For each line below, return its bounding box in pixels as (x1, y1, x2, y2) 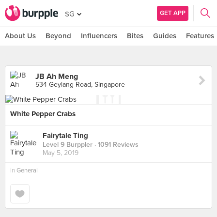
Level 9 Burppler (43, 140, 93, 149)
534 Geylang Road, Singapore (35, 80, 125, 89)
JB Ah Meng (35, 72, 78, 81)
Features (186, 31, 214, 40)
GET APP (160, 9, 186, 17)
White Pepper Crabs (10, 109, 76, 118)
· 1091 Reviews (93, 140, 139, 149)
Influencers (81, 31, 117, 40)
